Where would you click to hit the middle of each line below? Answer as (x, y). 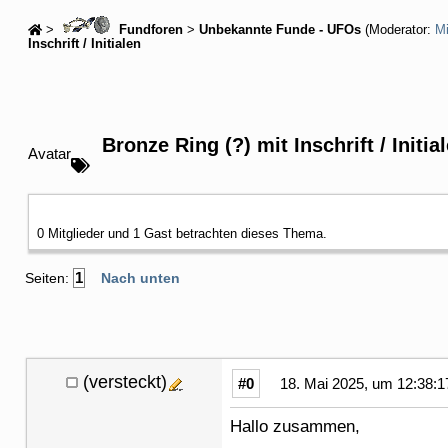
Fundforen (149, 29)
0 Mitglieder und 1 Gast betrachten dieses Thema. (182, 233)
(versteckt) (125, 381)
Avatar (49, 153)
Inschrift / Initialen (84, 43)
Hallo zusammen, (295, 426)
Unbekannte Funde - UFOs (280, 29)
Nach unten (140, 277)
